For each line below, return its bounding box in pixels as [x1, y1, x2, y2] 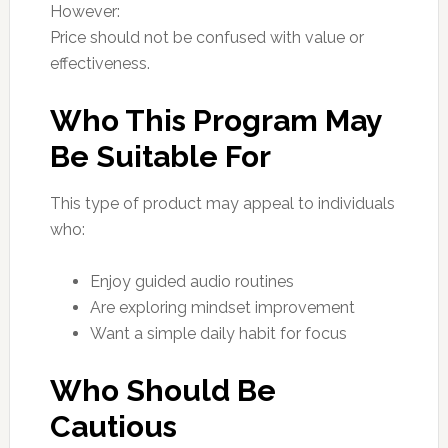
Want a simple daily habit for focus [89, 323, 347, 343]
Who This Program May [49, 102, 382, 138]
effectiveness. [49, 53, 150, 73]
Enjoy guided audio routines [89, 271, 294, 291]
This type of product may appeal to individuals [49, 193, 395, 213]
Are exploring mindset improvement [89, 297, 355, 317]
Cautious [49, 408, 177, 444]
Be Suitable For [49, 138, 271, 174]
